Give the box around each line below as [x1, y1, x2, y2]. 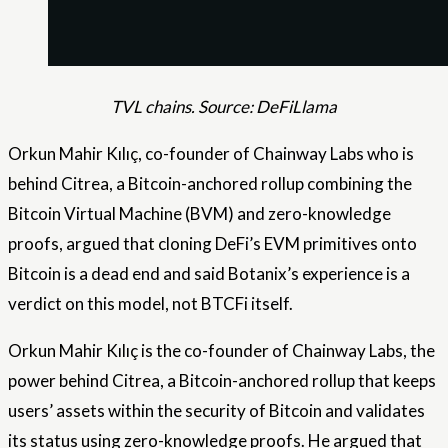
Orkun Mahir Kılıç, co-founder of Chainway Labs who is [8, 143, 414, 165]
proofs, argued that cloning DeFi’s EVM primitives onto [8, 233, 417, 255]
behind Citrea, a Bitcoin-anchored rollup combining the [8, 173, 412, 195]
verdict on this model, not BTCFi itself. [8, 293, 293, 315]
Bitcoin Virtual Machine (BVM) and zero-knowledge [8, 203, 391, 225]
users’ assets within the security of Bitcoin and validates [8, 400, 425, 422]
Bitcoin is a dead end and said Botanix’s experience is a [8, 263, 410, 285]
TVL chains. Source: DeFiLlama [111, 96, 337, 118]
